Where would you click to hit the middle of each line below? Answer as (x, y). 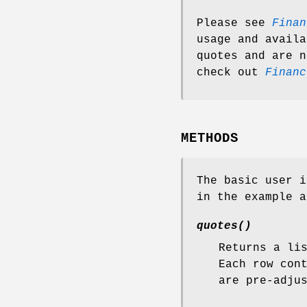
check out (231, 72)
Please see (234, 23)
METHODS (210, 139)
